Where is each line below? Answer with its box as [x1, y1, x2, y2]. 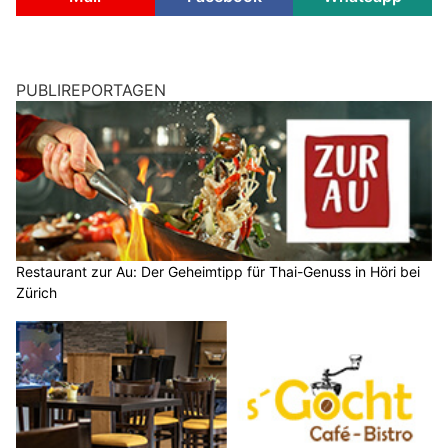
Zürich [16, 283, 57, 301]
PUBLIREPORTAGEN [16, 80, 166, 101]
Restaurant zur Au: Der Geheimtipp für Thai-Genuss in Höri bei [16, 262, 420, 280]
